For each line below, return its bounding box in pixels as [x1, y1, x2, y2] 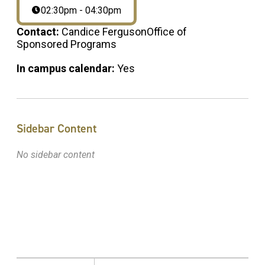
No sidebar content [17, 148, 95, 160]
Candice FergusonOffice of [62, 25, 187, 38]
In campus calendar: [17, 62, 117, 75]
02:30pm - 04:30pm [41, 4, 122, 16]
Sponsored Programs [17, 37, 117, 50]
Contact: [17, 25, 62, 38]
